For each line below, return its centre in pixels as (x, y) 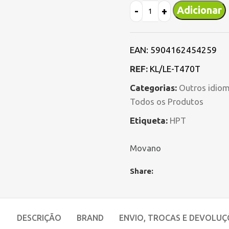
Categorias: (153, 88)
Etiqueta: (149, 120)
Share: (142, 171)
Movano (145, 148)
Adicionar (199, 10)
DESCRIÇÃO (39, 218)
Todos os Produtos (167, 101)
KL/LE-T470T (175, 69)
